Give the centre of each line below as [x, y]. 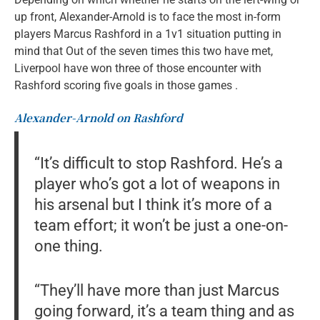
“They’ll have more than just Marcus [156, 290]
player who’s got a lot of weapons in [157, 183]
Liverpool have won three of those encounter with [138, 68]
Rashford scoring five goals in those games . [126, 85]
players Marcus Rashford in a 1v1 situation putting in [148, 34]
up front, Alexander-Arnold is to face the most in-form [147, 16]
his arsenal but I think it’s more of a [153, 204]
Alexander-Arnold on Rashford [99, 117]
